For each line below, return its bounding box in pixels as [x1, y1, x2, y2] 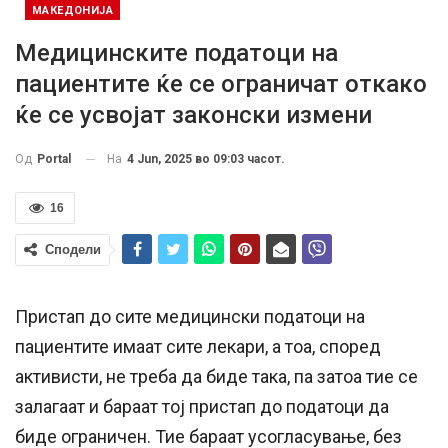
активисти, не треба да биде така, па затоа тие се [15, 366, 418, 388]
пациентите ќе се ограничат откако [15, 69, 427, 98]
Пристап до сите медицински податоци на [15, 306, 365, 328]
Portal [37, 152, 71, 167]
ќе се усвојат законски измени [15, 100, 372, 129]
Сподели [45, 242, 101, 258]
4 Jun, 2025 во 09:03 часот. [127, 151, 285, 166]
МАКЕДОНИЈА [32, 3, 113, 17]
